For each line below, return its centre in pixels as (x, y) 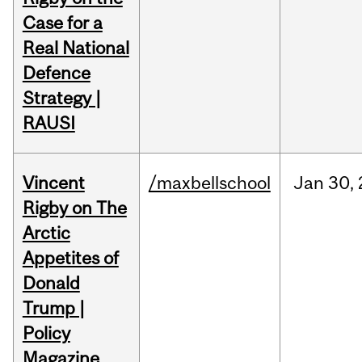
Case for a (62, 23)
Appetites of (70, 258)
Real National (76, 48)
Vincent (53, 183)
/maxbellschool (209, 183)
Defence (56, 73)
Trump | (53, 308)
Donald (51, 283)
